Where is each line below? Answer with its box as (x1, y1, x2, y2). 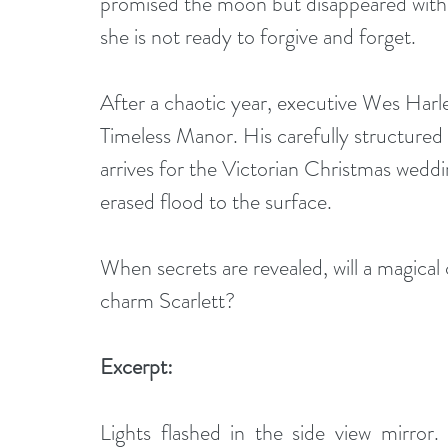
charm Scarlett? (100, 285, 235, 317)
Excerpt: (100, 351, 173, 383)
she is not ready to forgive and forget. (100, 21, 416, 53)
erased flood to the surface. (100, 186, 332, 218)
